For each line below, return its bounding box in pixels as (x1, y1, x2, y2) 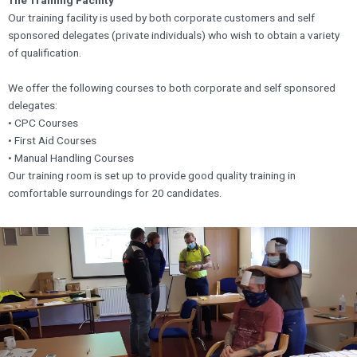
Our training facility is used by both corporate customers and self (8, 11, 315, 25)
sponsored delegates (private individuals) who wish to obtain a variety (8, 29, 339, 42)
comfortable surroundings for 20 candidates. (8, 186, 222, 200)
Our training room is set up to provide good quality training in (8, 169, 296, 182)
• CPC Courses (8, 116, 78, 130)
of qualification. (8, 46, 81, 60)
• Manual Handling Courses (8, 151, 134, 165)
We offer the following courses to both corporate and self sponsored (8, 81, 335, 95)
